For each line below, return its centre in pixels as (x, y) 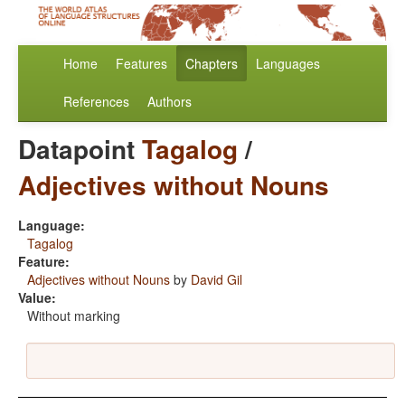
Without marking (74, 316)
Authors (170, 102)
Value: (37, 298)
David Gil (217, 280)
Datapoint (80, 149)
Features (141, 64)
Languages (288, 64)
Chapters (212, 64)
